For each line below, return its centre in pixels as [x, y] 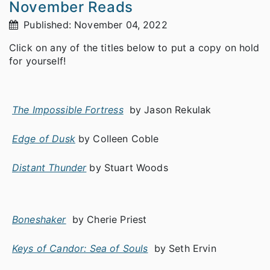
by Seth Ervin [184, 249]
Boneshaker [39, 220]
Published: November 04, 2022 [94, 25]
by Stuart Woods [129, 168]
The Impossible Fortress [68, 110]
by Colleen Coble [118, 139]
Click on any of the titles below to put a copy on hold [134, 48]
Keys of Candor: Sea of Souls [80, 249]
